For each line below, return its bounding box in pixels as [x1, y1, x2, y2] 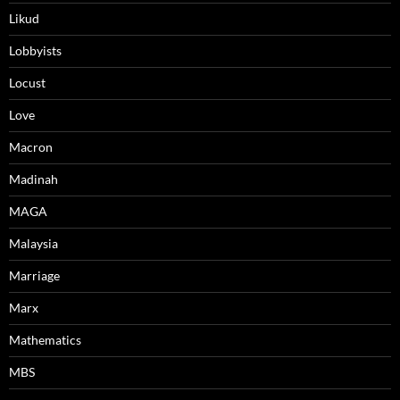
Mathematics [9, 332, 81, 348]
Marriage [9, 268, 60, 284]
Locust [9, 75, 46, 91]
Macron [9, 139, 53, 155]
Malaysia [9, 236, 58, 252]
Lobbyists [9, 43, 62, 59]
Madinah [9, 171, 58, 187]
